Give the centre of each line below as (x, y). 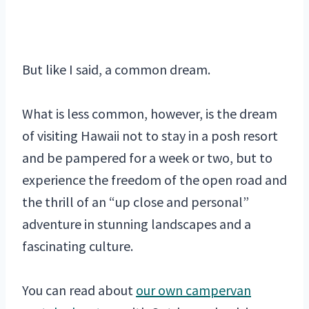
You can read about (79, 290)
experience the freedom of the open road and (154, 180)
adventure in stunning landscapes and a (137, 224)
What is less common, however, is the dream (150, 114)
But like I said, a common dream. (116, 70)
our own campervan (193, 290)
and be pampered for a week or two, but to (147, 158)
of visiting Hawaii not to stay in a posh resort (150, 136)
